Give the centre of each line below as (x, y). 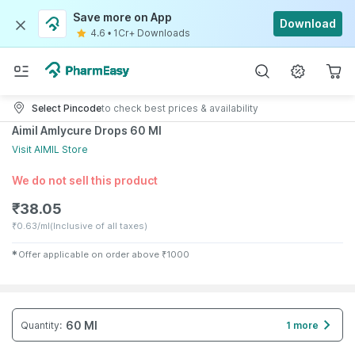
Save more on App (122, 17)
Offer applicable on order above (89, 254)
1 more (302, 325)
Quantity (40, 325)
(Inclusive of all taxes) (99, 226)
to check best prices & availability (180, 108)
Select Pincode (67, 108)
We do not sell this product (85, 180)
